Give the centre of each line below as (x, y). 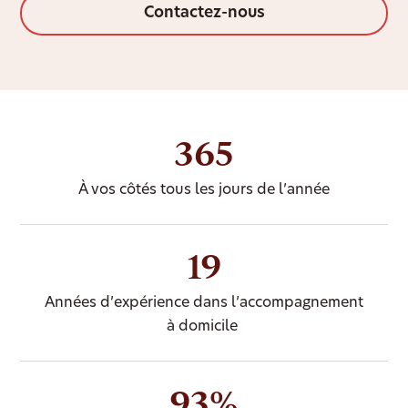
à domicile (204, 327)
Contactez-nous (204, 14)
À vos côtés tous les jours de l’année (204, 191)
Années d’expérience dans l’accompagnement (204, 304)
